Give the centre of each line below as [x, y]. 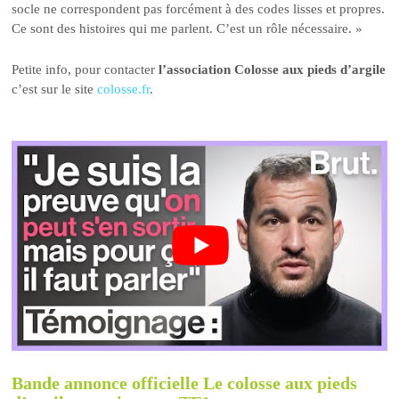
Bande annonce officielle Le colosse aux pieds [185, 383]
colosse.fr [124, 90]
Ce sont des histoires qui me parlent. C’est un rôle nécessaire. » [187, 28]
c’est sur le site [55, 90]
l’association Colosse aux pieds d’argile [273, 70]
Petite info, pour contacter [85, 70]
